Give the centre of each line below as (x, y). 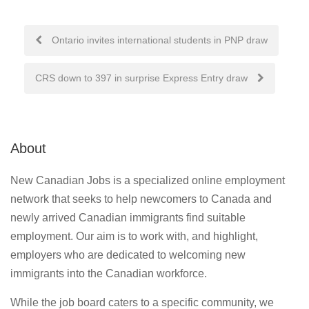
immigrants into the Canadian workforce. (109, 273)
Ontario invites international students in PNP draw (158, 40)
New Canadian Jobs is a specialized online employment (148, 180)
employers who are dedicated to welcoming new (128, 255)
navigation (60, 70)
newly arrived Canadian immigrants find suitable (128, 218)
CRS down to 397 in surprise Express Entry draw (143, 78)
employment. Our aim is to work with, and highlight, (134, 236)
